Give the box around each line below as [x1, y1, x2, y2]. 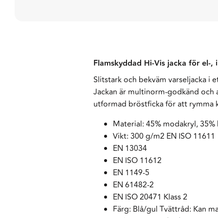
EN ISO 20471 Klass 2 [113, 191, 187, 203]
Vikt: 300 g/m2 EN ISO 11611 [113, 130, 215, 143]
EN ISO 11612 [113, 155, 162, 167]
